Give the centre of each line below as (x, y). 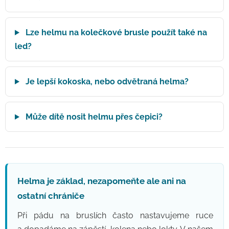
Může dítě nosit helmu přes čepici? (93, 117)
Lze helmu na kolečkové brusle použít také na (115, 32)
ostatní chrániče (51, 196)
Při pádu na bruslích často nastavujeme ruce (115, 215)
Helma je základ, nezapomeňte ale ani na (102, 181)
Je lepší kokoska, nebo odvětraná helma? (106, 82)
